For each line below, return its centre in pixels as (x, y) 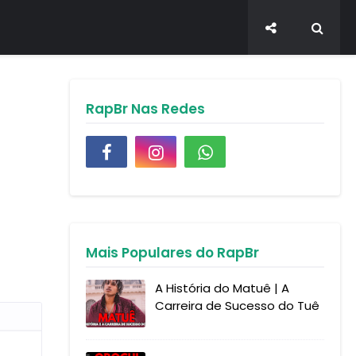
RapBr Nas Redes (145, 109)
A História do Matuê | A (222, 288)
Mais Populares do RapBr (172, 253)
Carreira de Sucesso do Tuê (237, 306)
